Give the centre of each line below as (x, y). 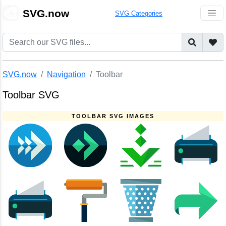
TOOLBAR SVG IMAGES (113, 116)
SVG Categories (139, 13)
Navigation (66, 74)
